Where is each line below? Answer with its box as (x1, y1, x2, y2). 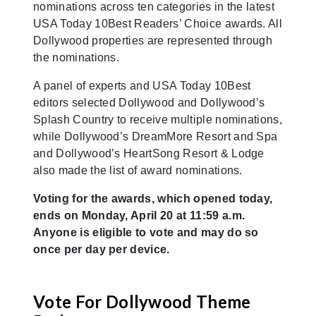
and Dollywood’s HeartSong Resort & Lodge (33, 147, 265, 160)
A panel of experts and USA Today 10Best (33, 80, 251, 92)
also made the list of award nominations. (33, 164, 249, 177)
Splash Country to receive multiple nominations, (33, 114, 283, 126)
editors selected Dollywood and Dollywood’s (33, 97, 265, 109)
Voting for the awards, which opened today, (33, 193, 273, 205)
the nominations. (33, 51, 126, 64)
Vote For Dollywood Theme (33, 291, 251, 312)
